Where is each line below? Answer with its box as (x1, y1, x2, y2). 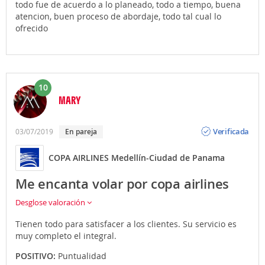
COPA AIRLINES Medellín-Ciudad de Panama (49, 152, 225, 164)
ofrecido (15, 22, 48, 34)
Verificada (213, 126, 250, 137)
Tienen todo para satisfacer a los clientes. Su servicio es (15, 218, 237, 230)
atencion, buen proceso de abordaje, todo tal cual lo (15, 10, 221, 22)
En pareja (69, 126, 97, 137)
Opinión (213, 117, 241, 128)
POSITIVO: (15, 250, 58, 261)
